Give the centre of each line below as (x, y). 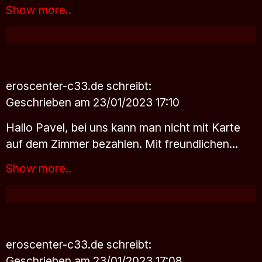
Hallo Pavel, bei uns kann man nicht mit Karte (123, 127)
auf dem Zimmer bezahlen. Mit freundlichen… (122, 144)
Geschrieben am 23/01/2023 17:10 (93, 102)
